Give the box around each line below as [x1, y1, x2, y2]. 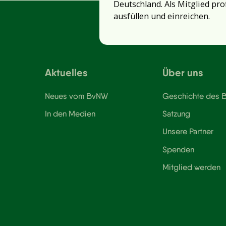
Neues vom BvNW [45, 90, 108, 101]
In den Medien [45, 108, 96, 119]
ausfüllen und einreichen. [113, 11, 210, 22]
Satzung [162, 108, 191, 119]
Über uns [162, 66, 204, 79]
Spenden [162, 144, 195, 154]
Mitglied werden [162, 162, 221, 173]
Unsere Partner [162, 126, 214, 137]
